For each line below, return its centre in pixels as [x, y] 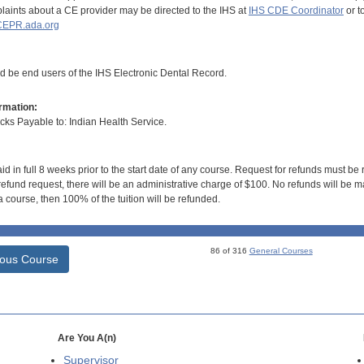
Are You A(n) [87, 338]
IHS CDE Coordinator [296, 10]
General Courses [281, 251]
